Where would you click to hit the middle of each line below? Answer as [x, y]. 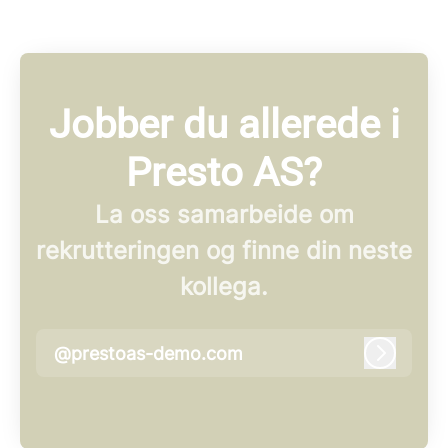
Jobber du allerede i [224, 125]
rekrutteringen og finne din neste [224, 251]
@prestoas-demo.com [148, 353]
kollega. [224, 287]
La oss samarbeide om [224, 215]
